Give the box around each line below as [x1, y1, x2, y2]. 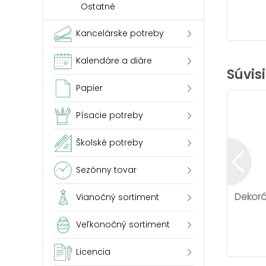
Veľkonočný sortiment [76, 218, 170, 230]
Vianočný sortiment [76, 191, 159, 203]
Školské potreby [76, 137, 143, 148]
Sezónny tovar [76, 164, 137, 176]
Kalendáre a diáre [76, 55, 152, 66]
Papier [76, 82, 103, 94]
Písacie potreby [76, 109, 143, 121]
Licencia [76, 246, 110, 258]
